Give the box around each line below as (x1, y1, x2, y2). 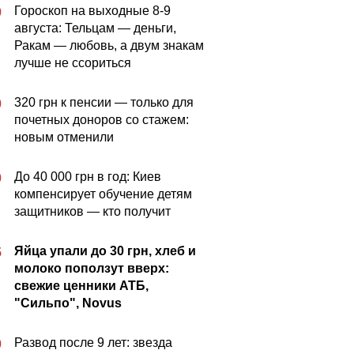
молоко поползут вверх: (14, 262, 169, 275)
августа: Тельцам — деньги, (14, 21, 176, 35)
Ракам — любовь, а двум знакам (14, 39, 204, 52)
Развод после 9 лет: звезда (14, 336, 172, 349)
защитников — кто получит (14, 205, 171, 218)
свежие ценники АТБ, (14, 279, 149, 292)
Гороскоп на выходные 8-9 (14, 4, 171, 17)
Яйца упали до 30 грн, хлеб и (14, 244, 196, 258)
